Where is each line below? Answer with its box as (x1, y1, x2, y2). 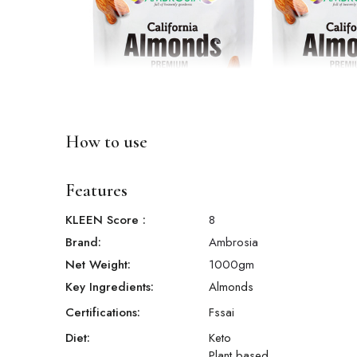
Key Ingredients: (65, 278, 154, 296)
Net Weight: (65, 256, 131, 274)
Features (65, 180, 127, 202)
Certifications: (65, 304, 140, 322)
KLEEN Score (65, 211, 143, 229)
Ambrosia (209, 233, 258, 252)
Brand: (65, 233, 101, 252)
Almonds (209, 278, 253, 296)
